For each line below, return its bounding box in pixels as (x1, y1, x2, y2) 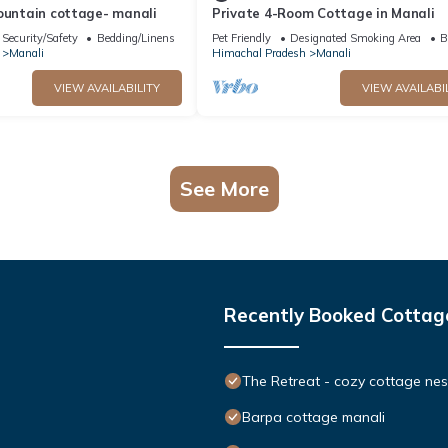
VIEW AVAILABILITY (54, 80, 160, 95)
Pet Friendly (212, 30, 271, 45)
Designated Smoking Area (290, 30, 421, 45)
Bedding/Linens (96, 30, 175, 45)
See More (179, 175, 269, 201)
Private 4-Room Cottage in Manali (212, 4, 435, 21)
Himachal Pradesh (212, 45, 306, 60)
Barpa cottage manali (242, 407, 385, 426)
